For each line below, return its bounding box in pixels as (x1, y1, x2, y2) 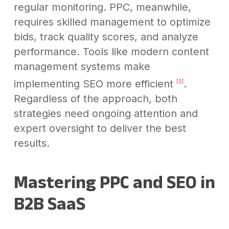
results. (13, 136, 50, 149)
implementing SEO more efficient (13, 77, 176, 90)
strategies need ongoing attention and (13, 107, 198, 120)
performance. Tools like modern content (13, 45, 209, 58)
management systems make (13, 60, 150, 73)
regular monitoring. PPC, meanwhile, (13, 1, 191, 14)
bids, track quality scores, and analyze (13, 31, 198, 43)
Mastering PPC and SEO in (13, 171, 215, 192)
